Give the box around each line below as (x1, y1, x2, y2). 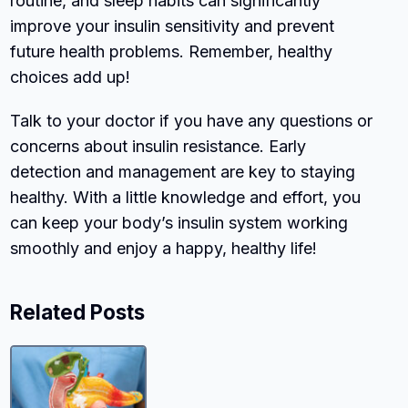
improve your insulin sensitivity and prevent (10, 15, 335, 36)
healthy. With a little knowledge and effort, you (10, 187, 362, 207)
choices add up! (10, 66, 131, 87)
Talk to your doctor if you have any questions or (10, 110, 373, 130)
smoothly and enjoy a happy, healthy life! (10, 238, 318, 258)
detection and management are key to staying (10, 161, 356, 181)
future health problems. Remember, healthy (10, 41, 333, 61)
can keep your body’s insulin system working (10, 212, 349, 232)
